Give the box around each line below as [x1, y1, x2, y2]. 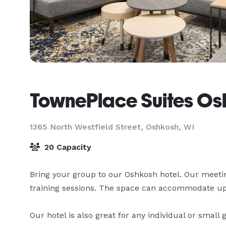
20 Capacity [42, 142, 91, 152]
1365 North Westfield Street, [30, 122, 146, 132]
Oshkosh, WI [146, 122, 194, 132]
